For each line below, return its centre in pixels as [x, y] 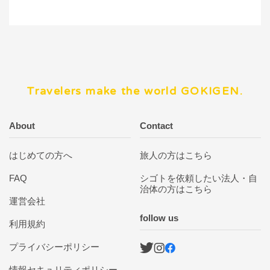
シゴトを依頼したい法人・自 [198, 178]
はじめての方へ [41, 155]
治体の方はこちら [176, 189]
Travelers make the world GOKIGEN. [135, 91]
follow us [159, 218]
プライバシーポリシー [54, 247]
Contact [156, 126]
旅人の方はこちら [176, 155]
